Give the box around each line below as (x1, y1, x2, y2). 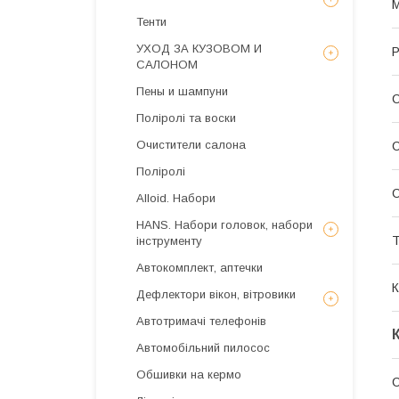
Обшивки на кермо (136, 368, 241, 381)
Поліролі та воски (136, 111, 236, 125)
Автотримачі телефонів (136, 314, 266, 328)
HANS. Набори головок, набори (136, 218, 313, 232)
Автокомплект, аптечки (136, 261, 263, 274)
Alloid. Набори (136, 191, 216, 205)
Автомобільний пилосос (136, 341, 270, 354)
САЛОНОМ (136, 58, 198, 71)
